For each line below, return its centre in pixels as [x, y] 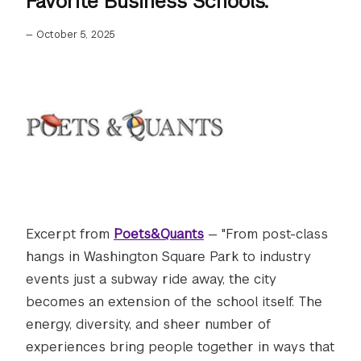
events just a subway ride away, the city [151, 279]
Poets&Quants [159, 234]
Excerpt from [70, 234]
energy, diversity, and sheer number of [148, 324]
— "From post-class [266, 234]
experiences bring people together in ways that [180, 347]
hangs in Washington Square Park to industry [168, 257]
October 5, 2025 [75, 35]
